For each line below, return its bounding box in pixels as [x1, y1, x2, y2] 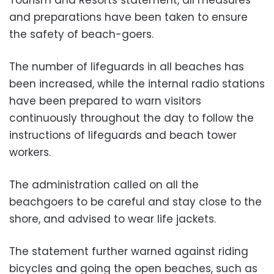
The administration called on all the [9, 177, 199, 192]
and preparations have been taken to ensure [9, 9, 248, 24]
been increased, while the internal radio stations [9, 76, 265, 91]
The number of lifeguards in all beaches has [9, 59, 244, 74]
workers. [9, 144, 51, 160]
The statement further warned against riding [9, 243, 248, 259]
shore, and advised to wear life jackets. [9, 211, 216, 226]
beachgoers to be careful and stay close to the [9, 194, 262, 209]
